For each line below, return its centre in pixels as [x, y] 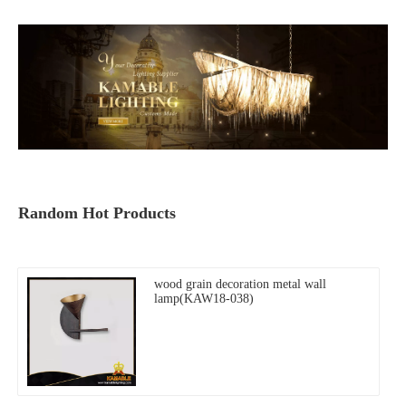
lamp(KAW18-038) [204, 299]
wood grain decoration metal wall [240, 285]
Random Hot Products [97, 213]
